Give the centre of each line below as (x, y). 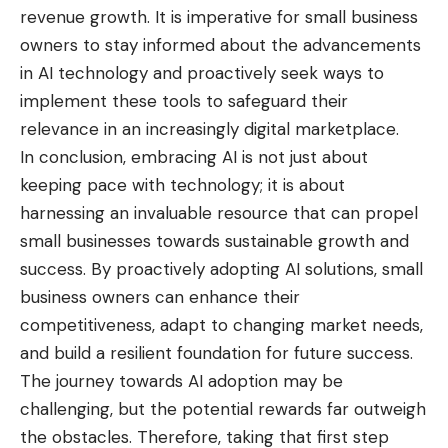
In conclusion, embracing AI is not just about (194, 157)
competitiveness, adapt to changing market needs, (221, 325)
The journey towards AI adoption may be (181, 381)
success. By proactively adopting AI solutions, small (221, 269)
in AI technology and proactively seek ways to (202, 73)
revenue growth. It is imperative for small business (219, 17)
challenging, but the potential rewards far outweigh (223, 409)
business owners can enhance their (160, 297)
